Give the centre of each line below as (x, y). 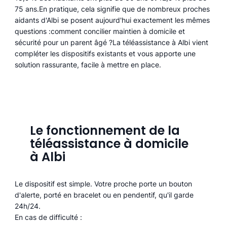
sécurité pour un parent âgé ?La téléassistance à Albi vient (111, 43)
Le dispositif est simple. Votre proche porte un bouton (104, 183)
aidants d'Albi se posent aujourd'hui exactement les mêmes (112, 20)
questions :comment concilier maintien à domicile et (100, 31)
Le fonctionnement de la (105, 131)
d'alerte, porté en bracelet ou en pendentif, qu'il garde (104, 195)
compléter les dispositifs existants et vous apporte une (105, 54)
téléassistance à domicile (109, 144)
